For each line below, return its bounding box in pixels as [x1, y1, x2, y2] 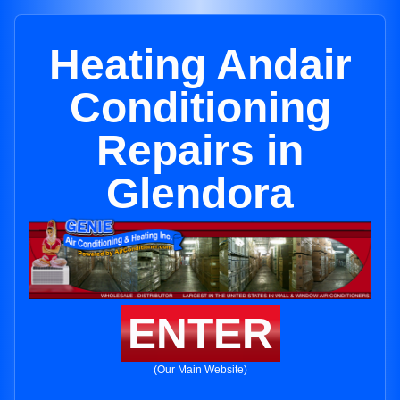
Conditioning [69, 84, 331, 131]
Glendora [106, 170, 294, 217]
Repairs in [96, 127, 304, 174]
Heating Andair [48, 41, 352, 88]
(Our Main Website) [153, 363, 247, 377]
